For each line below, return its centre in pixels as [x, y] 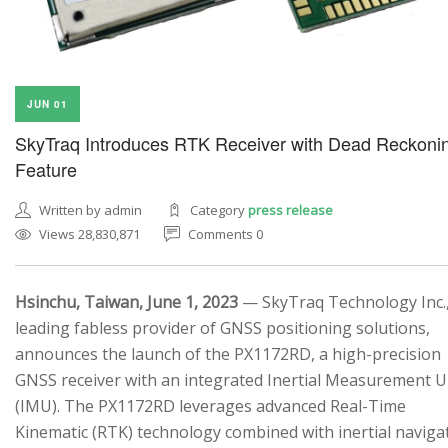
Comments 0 [225, 233]
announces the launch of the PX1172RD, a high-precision [228, 353]
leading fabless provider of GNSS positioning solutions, [222, 327]
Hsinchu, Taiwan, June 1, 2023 [126, 301]
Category [219, 209]
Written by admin [90, 209]
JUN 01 [47, 103]
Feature [46, 168]
